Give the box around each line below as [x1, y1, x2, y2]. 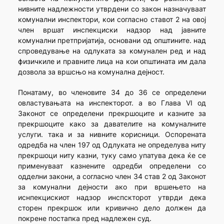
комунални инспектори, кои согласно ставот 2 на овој [17, 15, 206, 24]
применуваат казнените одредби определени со [17, 161, 206, 170]
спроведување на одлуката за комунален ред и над [17, 46, 206, 55]
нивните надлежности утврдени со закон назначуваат [17, 4, 206, 13]
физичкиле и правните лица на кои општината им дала [17, 57, 206, 66]
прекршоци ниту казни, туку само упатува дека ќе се [17, 151, 206, 160]
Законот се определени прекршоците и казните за [17, 109, 206, 118]
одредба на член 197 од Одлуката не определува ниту [17, 140, 206, 149]
